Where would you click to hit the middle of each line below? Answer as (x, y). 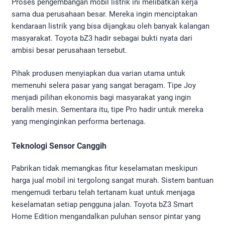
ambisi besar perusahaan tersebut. (69, 50)
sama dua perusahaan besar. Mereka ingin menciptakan (104, 14)
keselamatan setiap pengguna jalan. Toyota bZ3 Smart (102, 205)
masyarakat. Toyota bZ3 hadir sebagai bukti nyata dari (102, 38)
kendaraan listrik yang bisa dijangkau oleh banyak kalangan (110, 26)
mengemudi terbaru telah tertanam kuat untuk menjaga (103, 193)
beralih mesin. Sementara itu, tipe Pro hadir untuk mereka (107, 110)
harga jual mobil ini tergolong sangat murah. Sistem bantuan (113, 181)
